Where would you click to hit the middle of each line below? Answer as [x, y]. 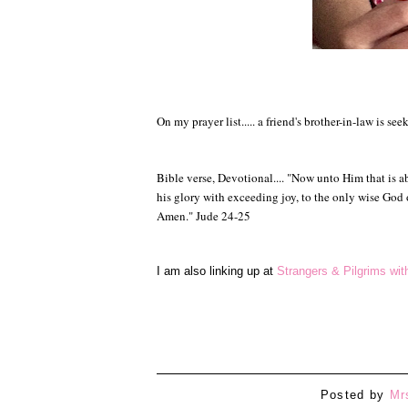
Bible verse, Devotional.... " [224, 177]
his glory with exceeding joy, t [231, 196]
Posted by [355, 395]
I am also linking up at [217, 270]
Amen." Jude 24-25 [204, 215]
